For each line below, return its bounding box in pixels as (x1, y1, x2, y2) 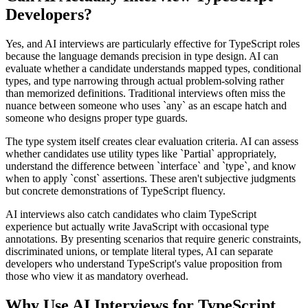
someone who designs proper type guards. (5, 111, 188, 124)
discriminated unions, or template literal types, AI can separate (5, 245, 273, 257)
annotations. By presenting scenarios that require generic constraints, (5, 232, 301, 245)
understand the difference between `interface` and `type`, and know (5, 159, 296, 172)
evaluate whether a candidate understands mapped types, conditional (5, 62, 301, 74)
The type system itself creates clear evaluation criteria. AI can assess (5, 135, 298, 147)
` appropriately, (211, 147, 276, 159)
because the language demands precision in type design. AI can (5, 49, 278, 62)
